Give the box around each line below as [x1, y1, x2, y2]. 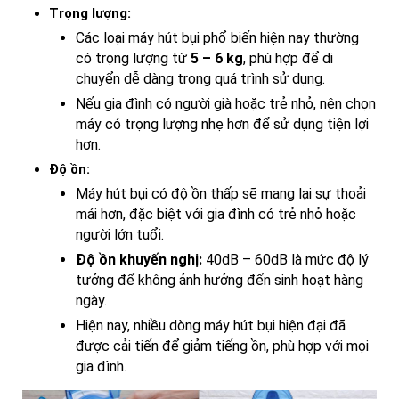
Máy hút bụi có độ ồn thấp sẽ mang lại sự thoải [76, 185, 366, 203]
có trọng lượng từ [76, 50, 191, 68]
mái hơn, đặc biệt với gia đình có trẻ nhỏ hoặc [76, 206, 356, 224]
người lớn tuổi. [76, 226, 164, 244]
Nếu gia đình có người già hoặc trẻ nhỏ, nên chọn [76, 95, 376, 113]
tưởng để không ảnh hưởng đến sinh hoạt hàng [76, 272, 363, 289]
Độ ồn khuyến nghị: [76, 251, 202, 269]
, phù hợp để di [243, 50, 333, 68]
